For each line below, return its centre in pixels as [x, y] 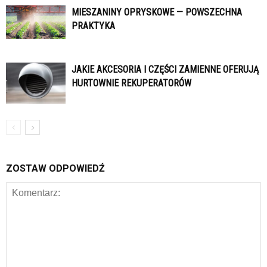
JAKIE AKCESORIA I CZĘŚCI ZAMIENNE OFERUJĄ [165, 69]
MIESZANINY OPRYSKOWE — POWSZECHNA [157, 12]
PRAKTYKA [93, 26]
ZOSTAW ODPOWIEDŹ [55, 168]
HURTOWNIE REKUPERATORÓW [131, 83]
